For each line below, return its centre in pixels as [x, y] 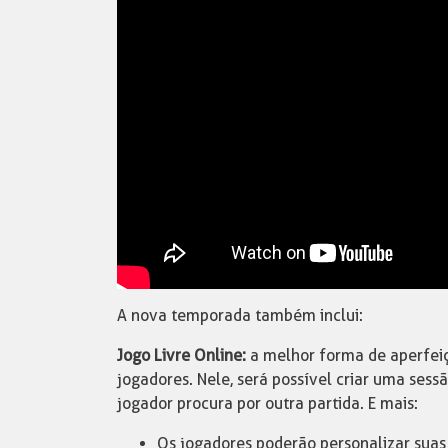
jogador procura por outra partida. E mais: [267, 403]
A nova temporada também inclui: [240, 315]
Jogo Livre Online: [181, 355]
